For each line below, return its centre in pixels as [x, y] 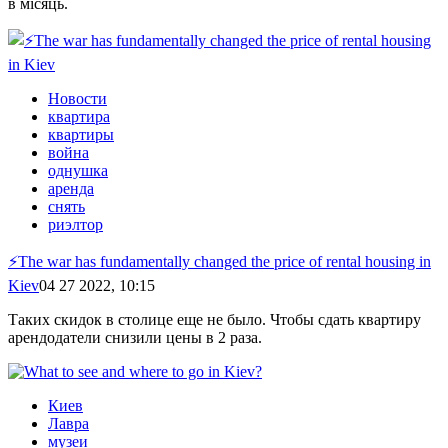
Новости [77, 99]
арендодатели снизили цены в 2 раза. [135, 338]
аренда [71, 189]
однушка [78, 171]
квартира [79, 117]
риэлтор [75, 225]
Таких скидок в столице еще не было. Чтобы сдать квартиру [214, 320]
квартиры [81, 135]
